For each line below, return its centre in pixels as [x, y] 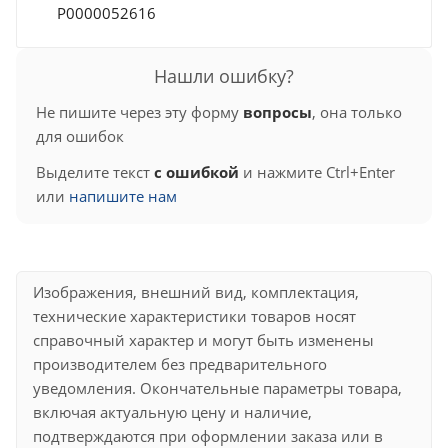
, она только [357, 111]
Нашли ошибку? [224, 75]
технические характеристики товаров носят [194, 315]
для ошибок [80, 135]
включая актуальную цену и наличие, [172, 411]
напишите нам [123, 195]
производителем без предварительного [180, 363]
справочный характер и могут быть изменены [203, 339]
